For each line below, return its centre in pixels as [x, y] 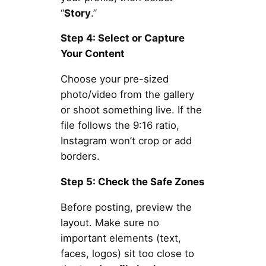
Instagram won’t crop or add [126, 141]
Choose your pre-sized [114, 79]
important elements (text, [121, 238]
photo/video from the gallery [127, 95]
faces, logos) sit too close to [127, 253]
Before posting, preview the [126, 207]
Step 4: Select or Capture [122, 38]
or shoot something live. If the [131, 110]
